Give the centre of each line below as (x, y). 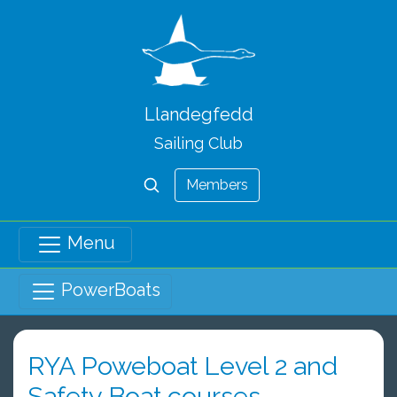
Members (217, 184)
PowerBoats (109, 290)
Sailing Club (198, 143)
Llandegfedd (198, 114)
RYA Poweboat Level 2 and (183, 366)
